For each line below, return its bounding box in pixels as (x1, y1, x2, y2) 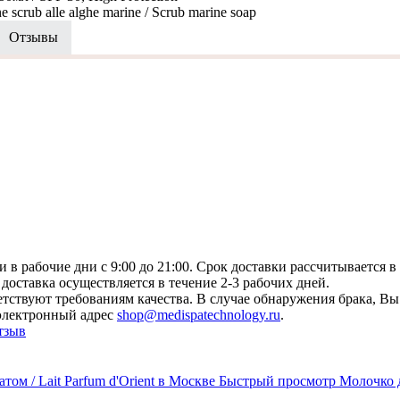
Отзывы (9, 29, 58, 45)
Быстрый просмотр (219, 372, 336, 388)
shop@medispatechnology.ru (117, 306, 280, 322)
